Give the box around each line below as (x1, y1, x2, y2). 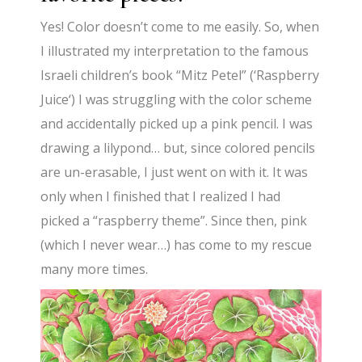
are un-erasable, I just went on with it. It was (40, 162, 309, 181)
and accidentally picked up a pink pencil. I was (40, 114, 314, 133)
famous (263, 41, 309, 60)
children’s (81, 65, 139, 84)
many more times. (40, 259, 149, 278)
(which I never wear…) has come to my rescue (40, 235, 313, 254)
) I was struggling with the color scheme (71, 90, 313, 108)
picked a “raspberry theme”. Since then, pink (40, 211, 308, 229)
